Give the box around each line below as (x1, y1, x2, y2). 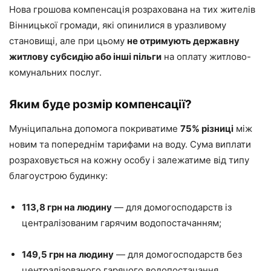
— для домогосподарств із (112, 201, 232, 214)
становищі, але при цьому (9, 35, 127, 47)
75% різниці (180, 123, 233, 135)
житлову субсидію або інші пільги (9, 51, 162, 63)
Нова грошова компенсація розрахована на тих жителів (9, 4, 255, 16)
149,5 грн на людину (22, 249, 114, 261)
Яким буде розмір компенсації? (9, 97, 192, 112)
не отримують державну (127, 35, 240, 47)
